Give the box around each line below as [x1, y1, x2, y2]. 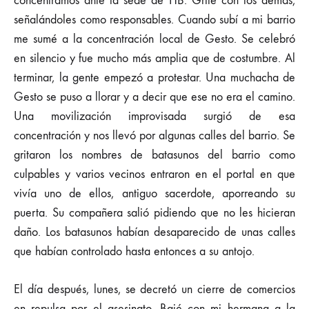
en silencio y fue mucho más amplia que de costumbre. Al [14, 51, 295, 66]
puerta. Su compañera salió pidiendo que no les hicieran [14, 206, 295, 220]
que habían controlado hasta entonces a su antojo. [14, 244, 255, 259]
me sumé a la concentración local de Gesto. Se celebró [14, 32, 295, 46]
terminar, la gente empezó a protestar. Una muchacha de [14, 70, 295, 85]
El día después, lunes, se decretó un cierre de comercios [14, 282, 295, 297]
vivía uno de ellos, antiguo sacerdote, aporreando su [14, 186, 295, 201]
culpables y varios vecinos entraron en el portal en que [14, 167, 295, 181]
